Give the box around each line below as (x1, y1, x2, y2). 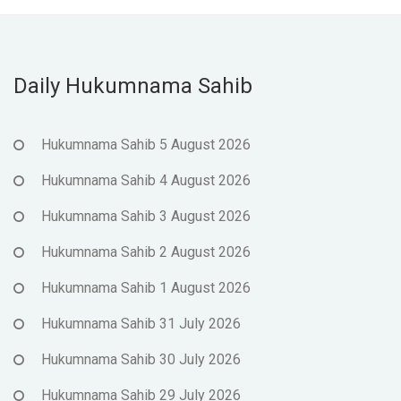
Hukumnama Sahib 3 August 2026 (41, 208, 251, 226)
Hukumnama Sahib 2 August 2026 (41, 243, 251, 261)
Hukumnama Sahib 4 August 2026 (41, 172, 251, 190)
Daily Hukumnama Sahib (13, 73, 252, 99)
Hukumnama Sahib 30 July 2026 (41, 351, 241, 369)
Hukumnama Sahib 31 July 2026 (41, 315, 241, 333)
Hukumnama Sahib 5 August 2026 (41, 136, 251, 154)
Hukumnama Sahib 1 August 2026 (41, 279, 251, 297)
